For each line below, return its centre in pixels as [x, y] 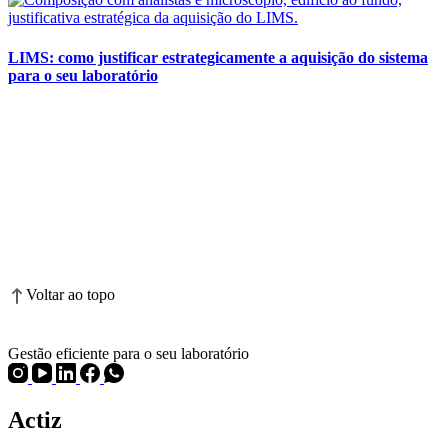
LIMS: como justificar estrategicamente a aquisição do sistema [218, 57]
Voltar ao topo [70, 294]
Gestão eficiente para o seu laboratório [128, 354]
